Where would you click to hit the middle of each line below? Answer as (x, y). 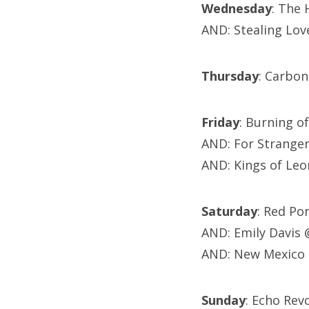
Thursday (230, 76)
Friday (220, 122)
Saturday (229, 211)
